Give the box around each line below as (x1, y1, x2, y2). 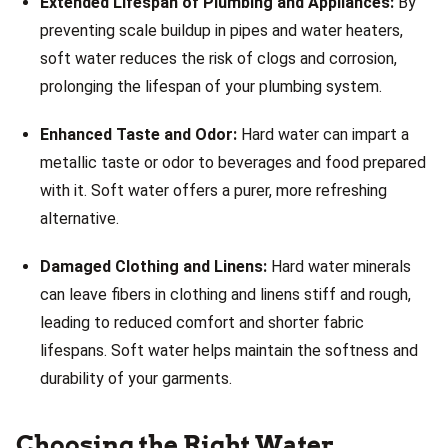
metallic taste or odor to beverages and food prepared (40, 153, 426, 172)
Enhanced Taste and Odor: (40, 125, 237, 144)
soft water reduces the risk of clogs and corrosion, (40, 49, 397, 68)
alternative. (40, 209, 119, 228)
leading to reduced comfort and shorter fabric (40, 313, 364, 332)
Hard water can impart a (237, 125, 409, 144)
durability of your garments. (40, 369, 232, 388)
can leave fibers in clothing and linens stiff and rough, (40, 285, 411, 304)
